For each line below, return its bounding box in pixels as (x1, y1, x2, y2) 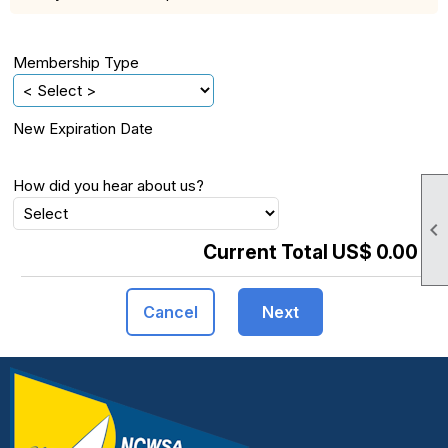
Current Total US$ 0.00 (203, 239, 418, 264)
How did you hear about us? (13, 175, 204, 195)
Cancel (142, 301, 198, 322)
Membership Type (13, 52, 139, 72)
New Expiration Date (13, 118, 153, 138)
